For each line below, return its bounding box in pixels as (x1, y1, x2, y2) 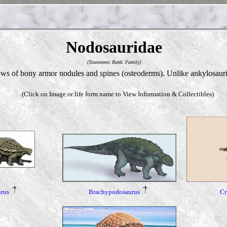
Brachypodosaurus (88, 187, 140, 196)
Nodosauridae (65, 38, 162, 56)
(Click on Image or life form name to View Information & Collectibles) (22, 90, 214, 98)
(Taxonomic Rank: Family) (87, 59, 141, 65)
